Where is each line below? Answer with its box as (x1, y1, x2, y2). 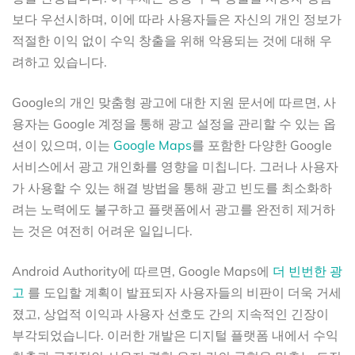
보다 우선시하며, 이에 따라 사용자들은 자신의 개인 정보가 (12, 10, 342, 27)
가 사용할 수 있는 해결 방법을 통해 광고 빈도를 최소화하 (12, 179, 332, 196)
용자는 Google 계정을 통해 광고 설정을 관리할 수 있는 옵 (12, 115, 336, 132)
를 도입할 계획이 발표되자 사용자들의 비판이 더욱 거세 (25, 284, 342, 300)
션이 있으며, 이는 (12, 136, 113, 153)
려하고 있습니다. (12, 53, 107, 70)
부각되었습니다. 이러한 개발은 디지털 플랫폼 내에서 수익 (12, 326, 338, 343)
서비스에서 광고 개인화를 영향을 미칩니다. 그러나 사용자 (12, 158, 338, 174)
